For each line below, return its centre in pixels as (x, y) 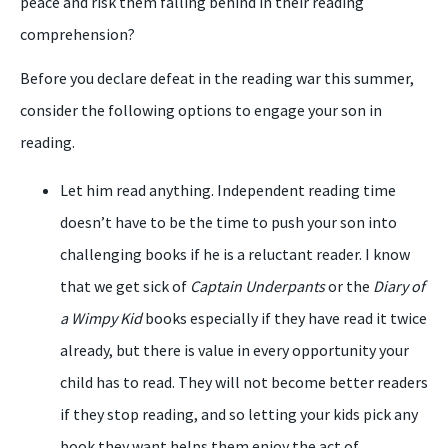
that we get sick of (125, 286)
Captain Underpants (257, 286)
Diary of (399, 286)
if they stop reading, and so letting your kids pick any (239, 414)
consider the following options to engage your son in (201, 110)
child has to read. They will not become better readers (244, 382)
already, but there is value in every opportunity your (234, 350)
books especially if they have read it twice (284, 318)
